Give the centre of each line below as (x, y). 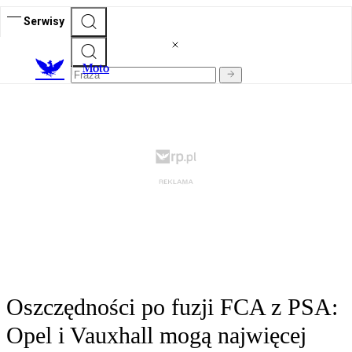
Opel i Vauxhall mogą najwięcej (156, 335)
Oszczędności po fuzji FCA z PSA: (172, 307)
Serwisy (44, 21)
